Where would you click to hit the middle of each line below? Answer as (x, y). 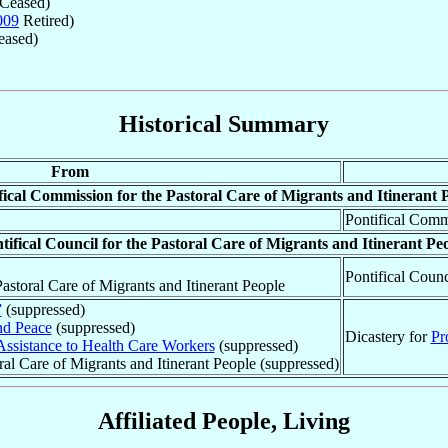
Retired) (46, 20)
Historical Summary (224, 124)
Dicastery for (387, 337)
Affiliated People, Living (224, 421)
